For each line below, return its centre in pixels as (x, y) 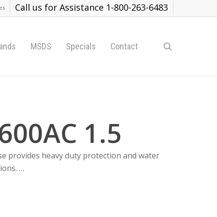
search (185, 46)
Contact (124, 46)
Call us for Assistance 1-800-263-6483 (92, 7)
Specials (81, 46)
